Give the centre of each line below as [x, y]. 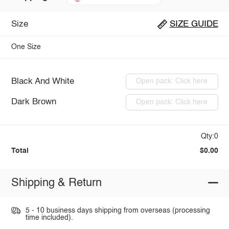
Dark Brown [33, 102]
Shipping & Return [56, 183]
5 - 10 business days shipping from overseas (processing [118, 210]
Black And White [42, 81]
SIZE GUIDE [194, 24]
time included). [49, 217]
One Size [26, 47]
